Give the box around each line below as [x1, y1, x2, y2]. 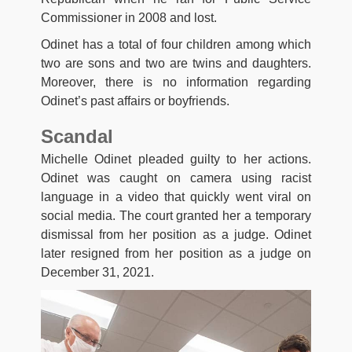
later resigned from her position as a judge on [41, 246, 311, 260]
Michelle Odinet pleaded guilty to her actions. [41, 152, 311, 166]
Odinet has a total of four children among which [41, 37, 311, 51]
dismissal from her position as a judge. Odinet [41, 227, 311, 241]
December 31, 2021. [41, 265, 154, 279]
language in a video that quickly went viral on [41, 189, 311, 203]
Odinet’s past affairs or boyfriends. [41, 93, 229, 108]
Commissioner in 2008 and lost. [41, 10, 217, 24]
